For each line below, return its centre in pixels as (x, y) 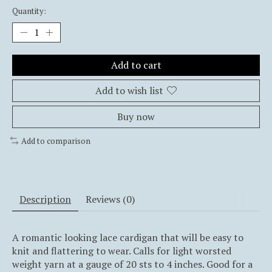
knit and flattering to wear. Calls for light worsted (122, 251)
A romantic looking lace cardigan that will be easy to (128, 238)
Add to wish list (129, 90)
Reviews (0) (110, 199)
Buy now (136, 116)
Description (45, 199)
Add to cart (136, 65)
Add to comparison (56, 141)
